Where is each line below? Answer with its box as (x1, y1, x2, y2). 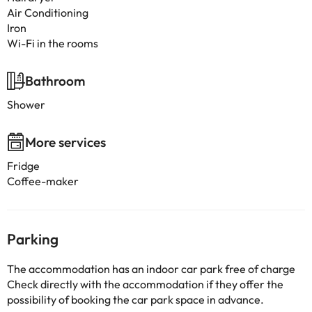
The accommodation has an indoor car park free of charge (7, 262, 295, 276)
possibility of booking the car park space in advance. (7, 292, 264, 306)
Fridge (7, 159, 40, 173)
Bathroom (25, 72, 85, 89)
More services (25, 134, 106, 150)
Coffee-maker (7, 174, 79, 188)
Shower (7, 97, 45, 111)
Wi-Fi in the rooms (7, 36, 98, 50)
